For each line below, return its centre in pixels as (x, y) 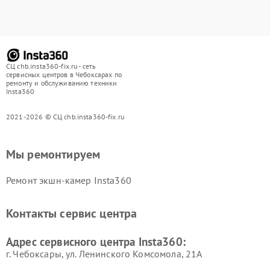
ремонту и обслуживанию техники (62, 83)
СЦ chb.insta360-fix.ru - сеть (51, 66)
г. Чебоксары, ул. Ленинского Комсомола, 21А (104, 253)
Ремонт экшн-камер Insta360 (69, 180)
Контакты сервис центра (72, 213)
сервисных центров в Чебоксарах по (64, 74)
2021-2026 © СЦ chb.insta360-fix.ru (65, 116)
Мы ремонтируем (53, 154)
